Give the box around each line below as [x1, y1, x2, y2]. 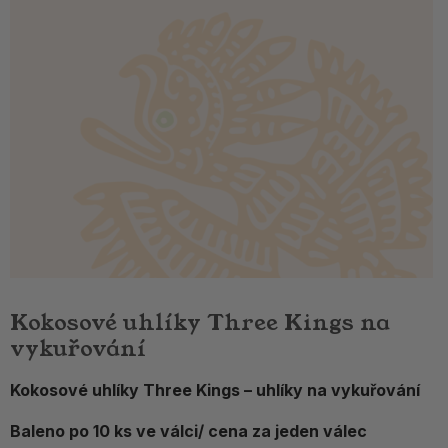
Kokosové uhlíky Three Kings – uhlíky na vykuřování [10, 380, 420, 401]
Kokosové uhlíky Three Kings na [10, 307, 390, 339]
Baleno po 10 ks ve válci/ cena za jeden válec [10, 421, 367, 442]
